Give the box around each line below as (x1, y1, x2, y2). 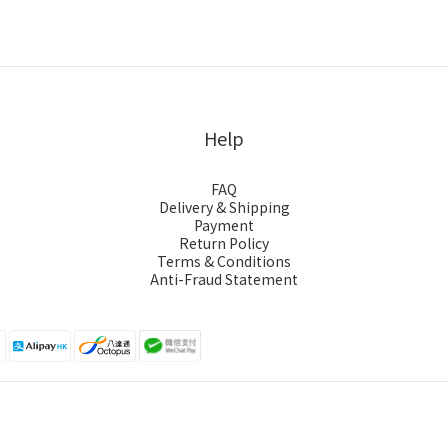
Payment (194, 215, 254, 235)
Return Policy (179, 233, 269, 253)
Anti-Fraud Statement (150, 269, 298, 289)
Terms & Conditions (157, 251, 291, 271)
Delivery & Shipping (158, 197, 290, 217)
